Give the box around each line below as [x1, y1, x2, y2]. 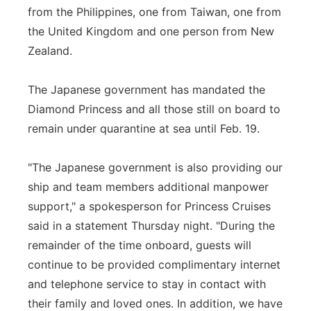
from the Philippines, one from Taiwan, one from [28, 5, 281, 19]
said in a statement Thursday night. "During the [28, 219, 275, 233]
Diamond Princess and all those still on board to [28, 102, 280, 116]
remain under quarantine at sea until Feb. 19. [28, 121, 260, 135]
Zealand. [28, 44, 72, 58]
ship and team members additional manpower [28, 180, 269, 194]
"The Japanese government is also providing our [28, 160, 283, 174]
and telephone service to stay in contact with [28, 277, 266, 291]
